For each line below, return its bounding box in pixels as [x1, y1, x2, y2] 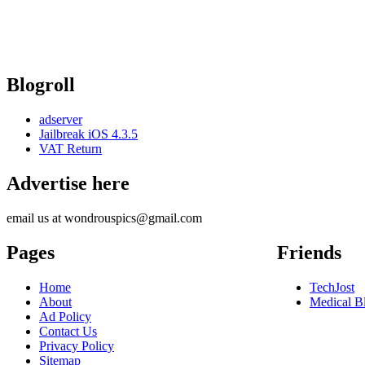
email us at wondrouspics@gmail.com [7, 210, 202, 225]
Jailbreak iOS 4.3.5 [39, 127, 138, 142]
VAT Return [39, 142, 102, 156]
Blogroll [7, 74, 75, 96]
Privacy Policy [39, 338, 114, 353]
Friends [277, 241, 341, 263]
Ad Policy [39, 309, 91, 323]
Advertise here [7, 173, 130, 194]
